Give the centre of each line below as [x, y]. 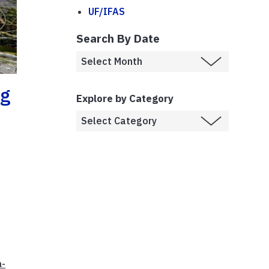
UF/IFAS [107, 11]
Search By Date [118, 38]
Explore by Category [125, 98]
